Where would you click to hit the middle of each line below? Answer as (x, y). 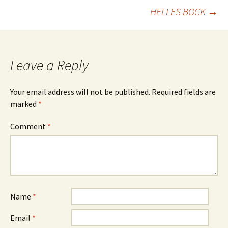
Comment (29, 126)
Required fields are (184, 92)
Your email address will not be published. (80, 92)
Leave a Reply (49, 65)
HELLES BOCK (179, 11)
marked (24, 104)
